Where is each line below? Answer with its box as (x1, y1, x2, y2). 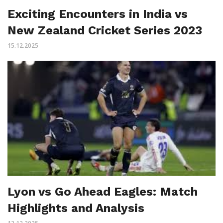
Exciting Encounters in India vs (7, 7, 188, 21)
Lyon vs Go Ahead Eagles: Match (7, 184, 198, 199)
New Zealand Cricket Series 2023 (7, 23, 202, 38)
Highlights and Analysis (7, 201, 144, 215)
